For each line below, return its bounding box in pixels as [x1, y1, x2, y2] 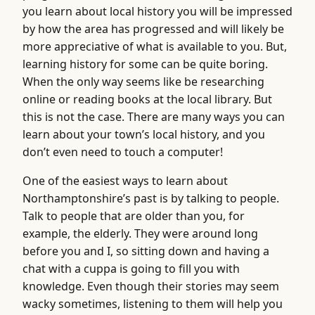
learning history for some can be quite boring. [22, 56, 268, 72]
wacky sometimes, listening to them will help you [22, 295, 283, 311]
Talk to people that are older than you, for [22, 207, 245, 224]
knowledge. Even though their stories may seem [22, 278, 279, 294]
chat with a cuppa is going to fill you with [22, 260, 240, 276]
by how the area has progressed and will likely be [22, 20, 284, 37]
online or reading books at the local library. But [22, 91, 272, 107]
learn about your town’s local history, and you [22, 126, 265, 142]
